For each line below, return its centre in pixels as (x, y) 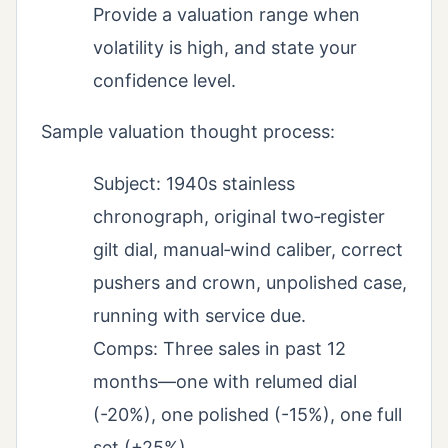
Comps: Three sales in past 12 (219, 348)
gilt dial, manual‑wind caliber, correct (248, 249)
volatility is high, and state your (225, 47)
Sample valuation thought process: (188, 131)
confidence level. (164, 80)
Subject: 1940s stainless (194, 183)
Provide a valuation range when (226, 14)
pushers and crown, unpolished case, (250, 282)
